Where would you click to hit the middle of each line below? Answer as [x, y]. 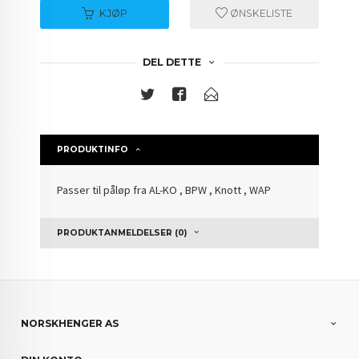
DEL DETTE [171, 63]
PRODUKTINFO [93, 150]
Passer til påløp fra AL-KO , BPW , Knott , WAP [164, 190]
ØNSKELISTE [260, 14]
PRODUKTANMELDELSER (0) [122, 233]
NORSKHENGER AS [70, 324]
